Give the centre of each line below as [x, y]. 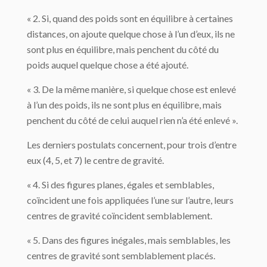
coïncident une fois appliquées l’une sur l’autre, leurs [130, 200]
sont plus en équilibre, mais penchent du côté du [123, 49]
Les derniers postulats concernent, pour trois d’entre [132, 145]
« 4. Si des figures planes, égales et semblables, [120, 185]
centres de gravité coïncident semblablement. [119, 216]
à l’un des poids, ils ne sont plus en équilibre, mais [124, 105]
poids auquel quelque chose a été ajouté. [108, 65]
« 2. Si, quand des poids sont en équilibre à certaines [130, 18]
